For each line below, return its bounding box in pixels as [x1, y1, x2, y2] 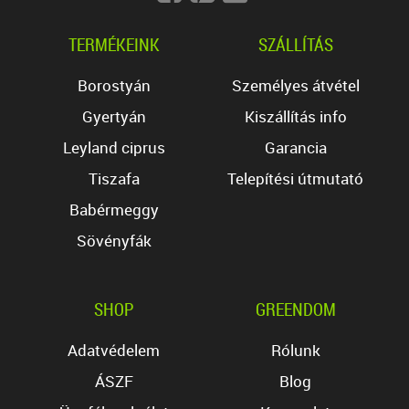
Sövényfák [76, 230, 152, 252]
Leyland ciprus [62, 137, 165, 159]
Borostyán [77, 75, 151, 97]
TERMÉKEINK [68, 33, 160, 57]
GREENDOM [255, 298, 336, 321]
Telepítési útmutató [227, 168, 363, 190]
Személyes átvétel [231, 75, 360, 97]
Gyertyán [81, 106, 146, 128]
